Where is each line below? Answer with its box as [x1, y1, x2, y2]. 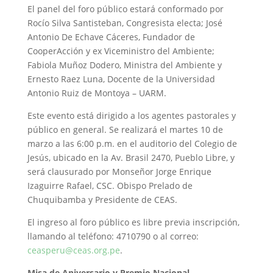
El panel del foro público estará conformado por [27, 3, 224, 15]
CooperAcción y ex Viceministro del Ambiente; [27, 45, 214, 57]
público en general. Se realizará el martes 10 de [27, 124, 223, 136]
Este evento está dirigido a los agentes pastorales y [27, 110, 236, 122]
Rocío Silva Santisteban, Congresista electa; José [27, 17, 222, 29]
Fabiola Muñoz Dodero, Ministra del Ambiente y [27, 59, 222, 71]
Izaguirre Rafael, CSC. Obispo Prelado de [27, 180, 193, 192]
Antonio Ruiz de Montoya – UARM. [27, 87, 166, 99]
